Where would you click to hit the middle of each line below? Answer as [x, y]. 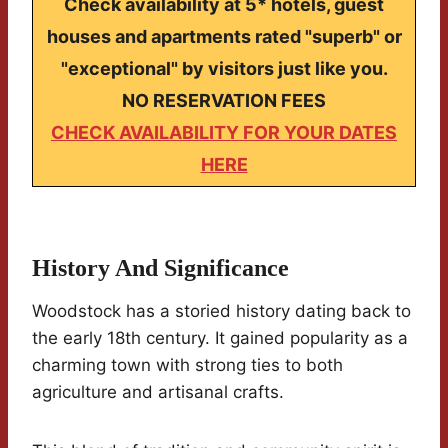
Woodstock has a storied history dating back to [221, 311]
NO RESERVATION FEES [224, 101]
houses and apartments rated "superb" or [224, 37]
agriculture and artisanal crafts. [158, 392]
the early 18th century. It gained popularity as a [220, 338]
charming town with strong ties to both [187, 365]
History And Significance [160, 268]
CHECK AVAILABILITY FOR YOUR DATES [224, 133]
